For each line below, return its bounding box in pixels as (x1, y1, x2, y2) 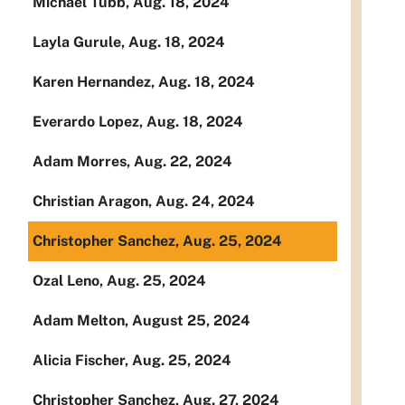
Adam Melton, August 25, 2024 (33, 312, 250, 329)
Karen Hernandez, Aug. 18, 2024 (33, 73, 255, 90)
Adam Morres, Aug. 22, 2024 (33, 153, 232, 170)
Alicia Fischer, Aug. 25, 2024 (33, 352, 231, 369)
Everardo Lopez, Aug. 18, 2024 (33, 113, 243, 130)
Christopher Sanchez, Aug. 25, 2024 (33, 232, 282, 250)
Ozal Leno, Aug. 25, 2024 (33, 272, 206, 289)
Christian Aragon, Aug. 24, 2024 (33, 193, 255, 210)
